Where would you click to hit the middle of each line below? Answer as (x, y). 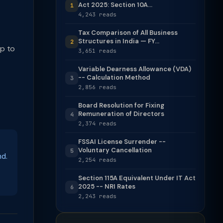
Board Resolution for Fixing (121, 105)
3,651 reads (97, 51)
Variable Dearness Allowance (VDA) (135, 69)
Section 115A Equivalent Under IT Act (137, 178)
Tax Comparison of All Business (128, 33)
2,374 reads (97, 123)
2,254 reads (97, 160)
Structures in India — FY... (119, 41)
